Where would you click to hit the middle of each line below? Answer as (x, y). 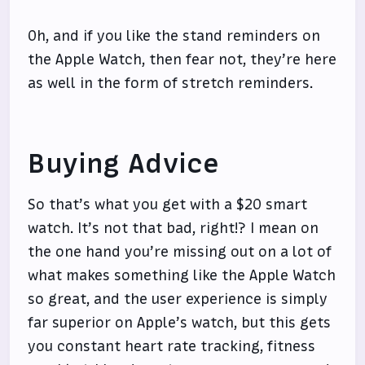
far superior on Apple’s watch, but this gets (180, 323)
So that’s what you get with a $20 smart (168, 205)
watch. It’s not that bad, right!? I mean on (174, 229)
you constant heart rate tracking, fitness (172, 347)
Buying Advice (124, 164)
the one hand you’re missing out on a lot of (180, 252)
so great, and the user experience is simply (178, 299)
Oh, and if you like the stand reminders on (174, 36)
